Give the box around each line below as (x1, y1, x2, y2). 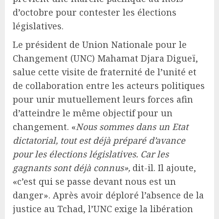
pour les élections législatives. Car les (13, 148, 169, 160)
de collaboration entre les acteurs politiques (13, 79, 205, 91)
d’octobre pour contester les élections (13, 6, 176, 18)
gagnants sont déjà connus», (13, 161, 130, 174)
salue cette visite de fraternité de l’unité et (13, 66, 197, 78)
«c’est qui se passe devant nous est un (13, 175, 176, 187)
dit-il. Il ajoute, (130, 161, 196, 174)
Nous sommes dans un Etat (76, 120, 188, 132)
